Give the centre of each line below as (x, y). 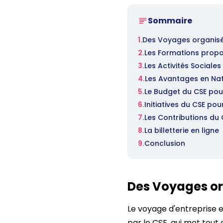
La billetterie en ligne (182, 130)
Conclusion (165, 143)
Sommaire (170, 21)
